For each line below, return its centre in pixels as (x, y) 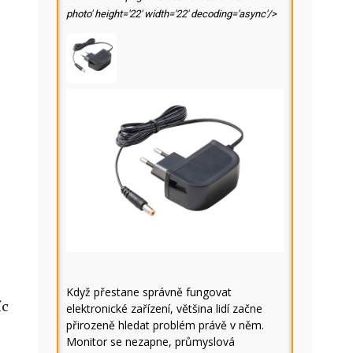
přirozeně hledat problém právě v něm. (165, 325)
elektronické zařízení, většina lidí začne (164, 308)
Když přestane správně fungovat (149, 292)
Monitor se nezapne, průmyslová (150, 342)
